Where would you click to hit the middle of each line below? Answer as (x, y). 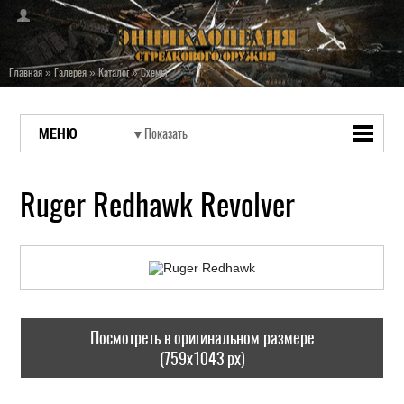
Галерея (70, 72)
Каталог (114, 72)
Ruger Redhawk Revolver (158, 205)
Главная (26, 72)
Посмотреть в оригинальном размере (202, 338)
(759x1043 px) (202, 358)
